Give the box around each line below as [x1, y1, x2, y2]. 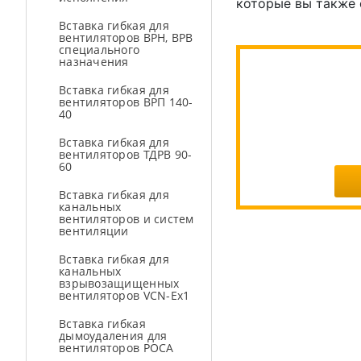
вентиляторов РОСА [59, 340, 174, 355]
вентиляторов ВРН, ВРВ [59, 30, 193, 45]
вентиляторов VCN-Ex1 [59, 288, 190, 303]
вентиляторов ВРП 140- [59, 94, 193, 110]
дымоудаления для [59, 328, 168, 343]
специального [59, 42, 140, 57]
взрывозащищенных [59, 276, 180, 291]
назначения [59, 54, 129, 69]
